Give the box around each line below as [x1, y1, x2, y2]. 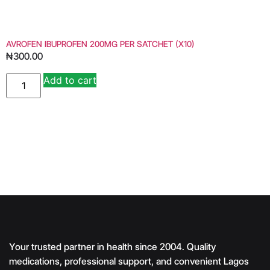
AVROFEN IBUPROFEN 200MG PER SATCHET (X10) [6, 39, 195, 49]
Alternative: [96, 75, 149, 87]
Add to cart [43, 74, 97, 86]
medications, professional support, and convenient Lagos [9, 256, 249, 268]
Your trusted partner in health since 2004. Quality [9, 241, 216, 253]
